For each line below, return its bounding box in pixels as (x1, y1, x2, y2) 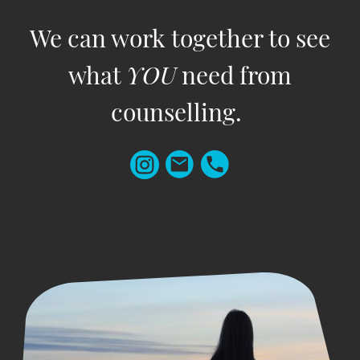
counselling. (111, 96, 242, 129)
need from (176, 59, 292, 92)
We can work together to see (30, 22, 330, 55)
